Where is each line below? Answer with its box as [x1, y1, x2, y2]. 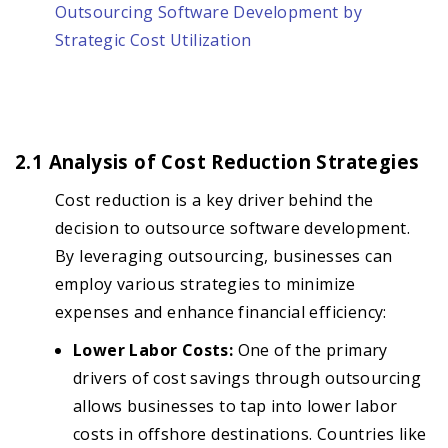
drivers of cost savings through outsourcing [73, 367, 422, 390]
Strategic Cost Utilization [55, 29, 252, 52]
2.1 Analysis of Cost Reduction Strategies [15, 149, 420, 175]
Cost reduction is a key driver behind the [55, 189, 374, 212]
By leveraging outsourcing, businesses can [55, 245, 393, 268]
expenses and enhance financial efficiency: [55, 301, 387, 324]
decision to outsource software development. [55, 217, 411, 240]
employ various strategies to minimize [55, 273, 356, 296]
